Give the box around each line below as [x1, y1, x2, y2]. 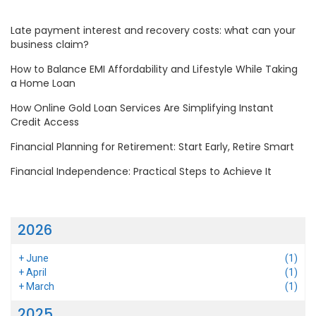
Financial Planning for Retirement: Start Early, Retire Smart [11, 139, 294, 154]
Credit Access [11, 114, 79, 129]
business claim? [11, 37, 89, 51]
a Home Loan [11, 75, 75, 90]
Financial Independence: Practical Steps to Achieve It [11, 164, 272, 178]
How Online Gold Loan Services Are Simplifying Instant [11, 100, 274, 115]
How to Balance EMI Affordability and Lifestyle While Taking [11, 61, 298, 76]
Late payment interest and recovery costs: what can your [11, 23, 296, 37]
